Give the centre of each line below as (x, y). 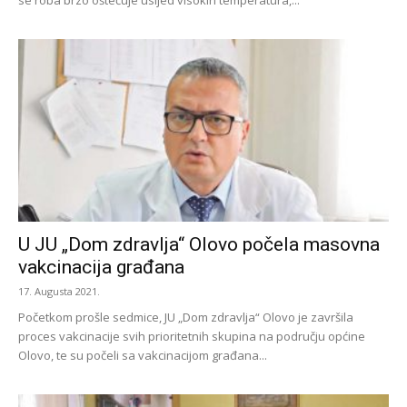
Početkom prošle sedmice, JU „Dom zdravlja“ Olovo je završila (186, 318)
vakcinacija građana (101, 268)
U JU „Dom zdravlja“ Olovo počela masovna (199, 245)
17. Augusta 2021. (59, 292)
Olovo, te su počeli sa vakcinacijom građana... (143, 356)
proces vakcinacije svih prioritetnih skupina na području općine (192, 337)
